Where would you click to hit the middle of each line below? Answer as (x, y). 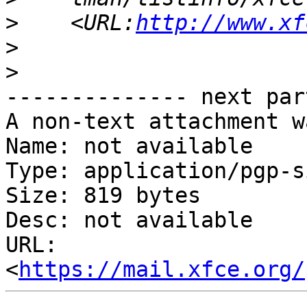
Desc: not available (129, 220)
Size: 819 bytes (103, 196)
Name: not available (129, 146)
